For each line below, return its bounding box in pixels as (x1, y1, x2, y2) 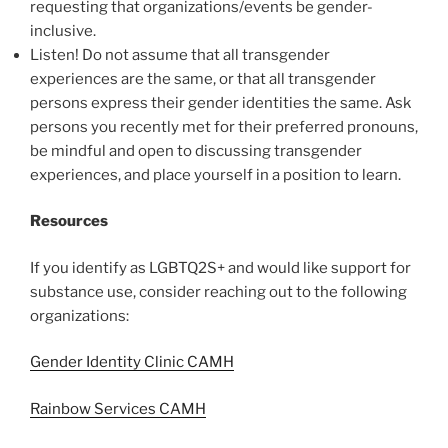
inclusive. (30, 21, 96, 40)
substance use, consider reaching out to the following (30, 282, 407, 301)
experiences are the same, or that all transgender (30, 69, 376, 88)
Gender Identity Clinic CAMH (30, 353, 234, 371)
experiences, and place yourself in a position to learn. (30, 165, 401, 184)
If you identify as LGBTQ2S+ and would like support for (30, 258, 411, 277)
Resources (30, 212, 111, 230)
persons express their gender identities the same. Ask (30, 93, 411, 112)
